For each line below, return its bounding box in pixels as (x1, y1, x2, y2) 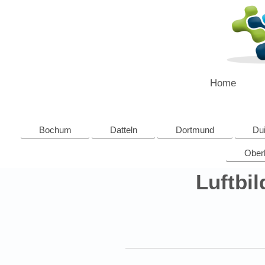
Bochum (38, 124, 72, 135)
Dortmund (175, 124, 214, 135)
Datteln (109, 124, 137, 135)
